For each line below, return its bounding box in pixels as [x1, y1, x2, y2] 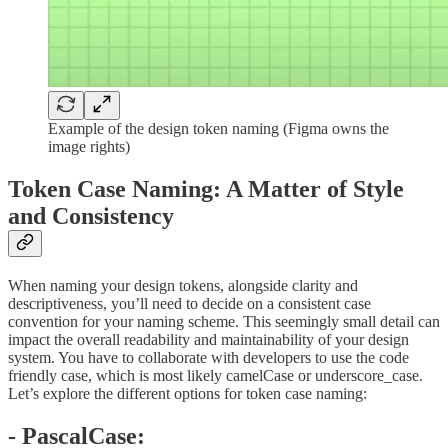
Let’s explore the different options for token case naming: [8, 384, 367, 402]
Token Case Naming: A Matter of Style [8, 175, 404, 202]
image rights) [48, 138, 130, 156]
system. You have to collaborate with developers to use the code [8, 348, 409, 366]
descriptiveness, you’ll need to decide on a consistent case [8, 294, 371, 312]
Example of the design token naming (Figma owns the [48, 120, 389, 138]
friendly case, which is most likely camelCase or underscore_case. [8, 366, 423, 384]
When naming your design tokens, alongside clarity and [8, 276, 358, 294]
